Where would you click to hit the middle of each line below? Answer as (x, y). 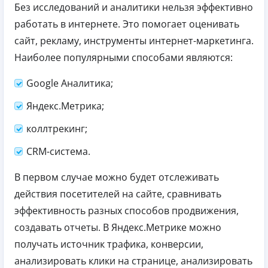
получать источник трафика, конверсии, (109, 244)
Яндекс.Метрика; (65, 106)
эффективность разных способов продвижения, (127, 211)
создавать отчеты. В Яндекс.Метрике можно (118, 228)
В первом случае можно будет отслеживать (117, 177)
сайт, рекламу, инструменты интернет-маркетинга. (134, 41)
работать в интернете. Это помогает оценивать (127, 24)
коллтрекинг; (57, 129)
